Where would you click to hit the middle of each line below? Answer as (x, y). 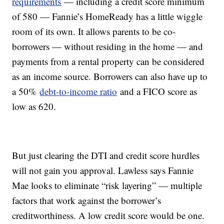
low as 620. (34, 106)
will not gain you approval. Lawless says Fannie (103, 170)
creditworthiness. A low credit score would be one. (108, 215)
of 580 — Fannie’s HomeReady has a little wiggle (107, 16)
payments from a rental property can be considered (108, 61)
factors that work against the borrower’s (87, 200)
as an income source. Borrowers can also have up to (110, 76)
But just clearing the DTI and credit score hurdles (106, 155)
